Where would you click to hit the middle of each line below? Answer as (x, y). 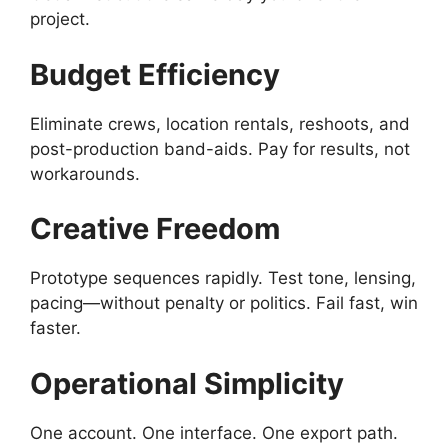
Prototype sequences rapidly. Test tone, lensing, (223, 278)
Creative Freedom (155, 228)
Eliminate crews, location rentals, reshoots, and (220, 123)
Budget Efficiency (155, 74)
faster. (58, 328)
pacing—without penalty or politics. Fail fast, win (224, 303)
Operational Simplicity (187, 383)
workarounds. (85, 173)
